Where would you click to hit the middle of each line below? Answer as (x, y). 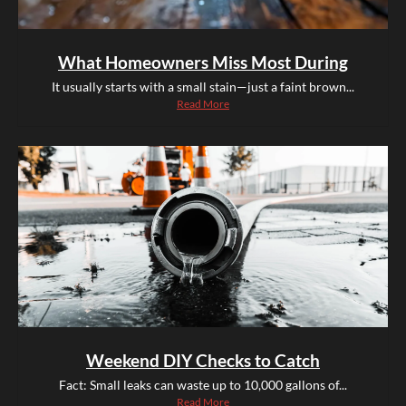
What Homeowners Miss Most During (203, 63)
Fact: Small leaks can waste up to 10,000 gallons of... (203, 385)
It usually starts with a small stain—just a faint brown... (203, 87)
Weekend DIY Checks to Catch (203, 361)
